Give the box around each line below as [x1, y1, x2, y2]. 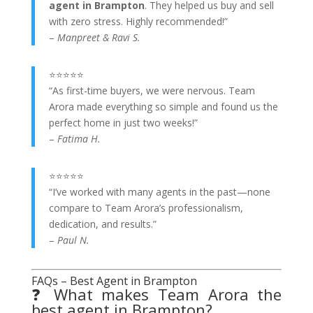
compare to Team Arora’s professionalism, [48, 201, 243, 214]
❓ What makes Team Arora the [31, 284, 282, 305]
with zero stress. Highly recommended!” [48, 15, 228, 28]
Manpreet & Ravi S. [57, 31, 140, 44]
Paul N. [57, 233, 89, 247]
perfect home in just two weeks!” [48, 116, 198, 129]
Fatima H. [57, 132, 101, 145]
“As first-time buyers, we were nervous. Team [48, 84, 255, 97]
